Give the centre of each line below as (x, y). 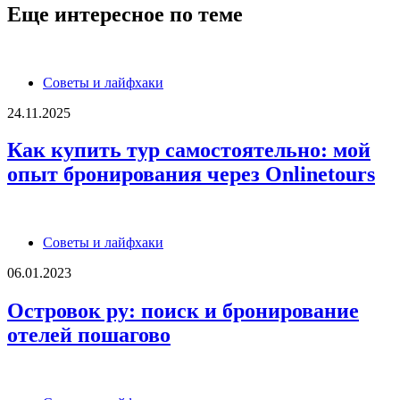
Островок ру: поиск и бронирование (183, 311)
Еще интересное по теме (125, 14)
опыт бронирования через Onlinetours (191, 175)
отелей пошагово (89, 335)
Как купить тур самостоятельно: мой (189, 150)
